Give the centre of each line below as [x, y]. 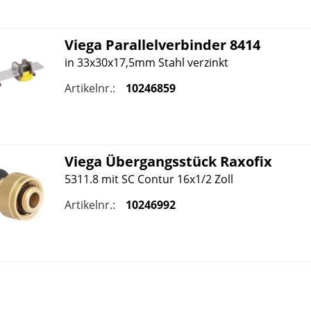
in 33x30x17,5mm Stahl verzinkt [146, 62]
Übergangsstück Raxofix [187, 162]
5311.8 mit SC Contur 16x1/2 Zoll [149, 179]
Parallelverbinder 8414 [181, 44]
